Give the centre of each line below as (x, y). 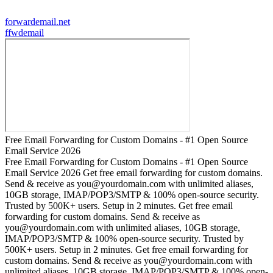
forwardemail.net (37, 22)
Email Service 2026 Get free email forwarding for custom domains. (134, 173)
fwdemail (26, 33)
